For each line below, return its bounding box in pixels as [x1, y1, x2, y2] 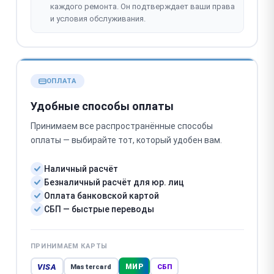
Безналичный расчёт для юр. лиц [43, 177, 184, 187]
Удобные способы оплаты [30, 100, 174, 113]
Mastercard [70, 262, 111, 271]
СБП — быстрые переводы [43, 204, 154, 214]
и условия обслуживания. [50, 14, 146, 23]
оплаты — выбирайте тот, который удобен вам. [30, 135, 222, 145]
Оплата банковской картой [43, 191, 159, 201]
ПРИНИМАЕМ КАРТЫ [30, 242, 108, 250]
